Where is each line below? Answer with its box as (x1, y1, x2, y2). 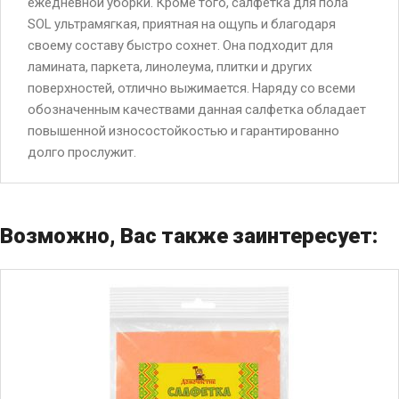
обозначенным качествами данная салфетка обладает (28, 101, 366, 118)
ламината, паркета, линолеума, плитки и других (28, 58, 312, 75)
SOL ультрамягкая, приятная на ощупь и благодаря (28, 15, 336, 32)
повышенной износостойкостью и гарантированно (28, 122, 339, 139)
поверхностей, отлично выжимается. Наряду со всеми (28, 79, 355, 96)
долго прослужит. (28, 143, 136, 160)
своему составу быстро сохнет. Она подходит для (28, 37, 333, 53)
